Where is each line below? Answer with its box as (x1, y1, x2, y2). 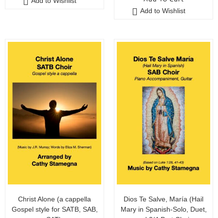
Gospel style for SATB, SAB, (11, 205, 98, 213)
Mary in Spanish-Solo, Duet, (120, 205, 207, 213)
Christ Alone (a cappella (18, 195, 91, 203)
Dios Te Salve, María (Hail (124, 195, 203, 203)
